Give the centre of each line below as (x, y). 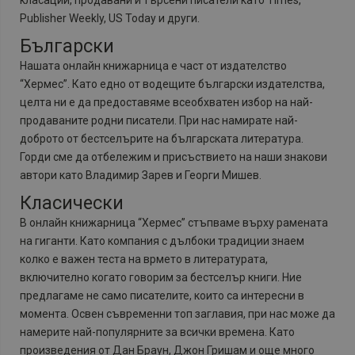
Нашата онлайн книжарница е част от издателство (153, 66)
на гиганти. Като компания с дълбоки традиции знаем (162, 241)
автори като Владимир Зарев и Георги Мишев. (141, 176)
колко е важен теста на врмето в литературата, (144, 260)
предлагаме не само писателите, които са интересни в (162, 296)
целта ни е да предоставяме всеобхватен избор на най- (166, 103)
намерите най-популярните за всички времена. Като (157, 332)
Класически (72, 203)
